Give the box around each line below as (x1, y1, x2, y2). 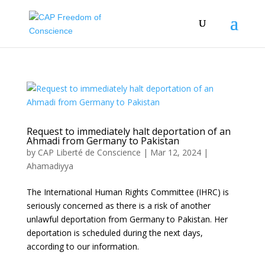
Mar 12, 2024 (150, 147, 201, 158)
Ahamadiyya (26, 160, 73, 172)
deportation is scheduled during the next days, (26, 227, 203, 238)
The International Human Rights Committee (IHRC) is (26, 186, 229, 198)
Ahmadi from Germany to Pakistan (26, 134, 179, 147)
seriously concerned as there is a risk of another (26, 200, 211, 211)
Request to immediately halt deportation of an (26, 125, 231, 138)
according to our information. (26, 241, 139, 252)
